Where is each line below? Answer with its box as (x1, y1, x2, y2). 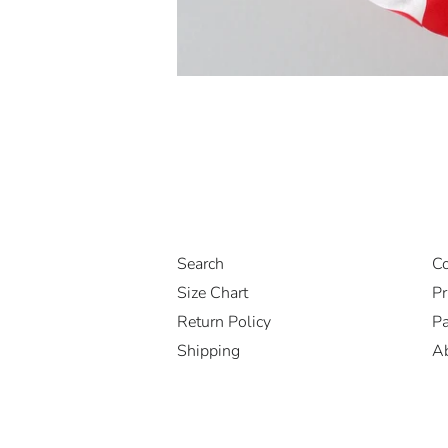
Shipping (177, 340, 240, 363)
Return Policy (177, 311, 271, 334)
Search (177, 253, 224, 276)
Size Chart (177, 282, 248, 305)
